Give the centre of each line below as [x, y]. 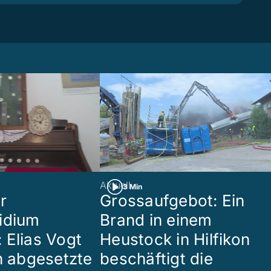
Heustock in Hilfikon [175, 239]
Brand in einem [156, 220]
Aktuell [115, 185]
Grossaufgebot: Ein [172, 201]
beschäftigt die [156, 259]
